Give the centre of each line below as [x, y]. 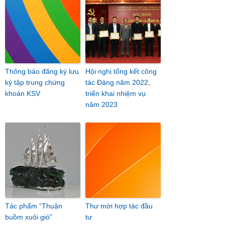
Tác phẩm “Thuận [34, 206]
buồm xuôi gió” [29, 217]
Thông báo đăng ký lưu [42, 71]
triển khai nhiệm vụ [116, 93]
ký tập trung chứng [35, 82]
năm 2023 [101, 104]
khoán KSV [23, 93]
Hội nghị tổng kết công [121, 71]
